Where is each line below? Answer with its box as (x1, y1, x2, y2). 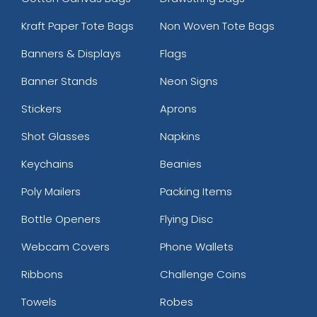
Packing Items (159, 183, 232, 199)
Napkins (159, 128, 200, 144)
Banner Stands (21, 73, 98, 88)
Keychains (21, 156, 74, 171)
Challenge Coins (159, 266, 246, 282)
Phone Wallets (159, 238, 234, 254)
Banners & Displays (21, 45, 121, 61)
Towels (21, 294, 57, 309)
